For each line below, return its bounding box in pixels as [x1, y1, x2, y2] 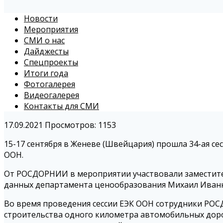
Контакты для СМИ [24, 101, 99, 112]
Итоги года [24, 68, 68, 79]
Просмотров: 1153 [45, 119, 116, 131]
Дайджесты [24, 46, 69, 57]
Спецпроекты [24, 57, 78, 68]
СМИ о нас [24, 35, 65, 46]
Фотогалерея [24, 79, 75, 90]
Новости [24, 13, 58, 24]
